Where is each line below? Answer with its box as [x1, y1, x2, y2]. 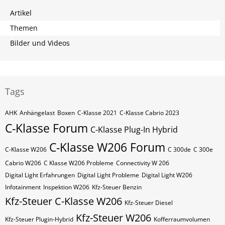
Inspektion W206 [43, 183, 89, 191]
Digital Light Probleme [77, 171, 139, 179]
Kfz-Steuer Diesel [125, 198, 173, 207]
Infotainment [5, 183, 41, 191]
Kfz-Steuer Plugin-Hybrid [5, 215, 73, 223]
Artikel [10, 8, 32, 18]
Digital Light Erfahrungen [5, 171, 75, 179]
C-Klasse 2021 [77, 108, 117, 117]
